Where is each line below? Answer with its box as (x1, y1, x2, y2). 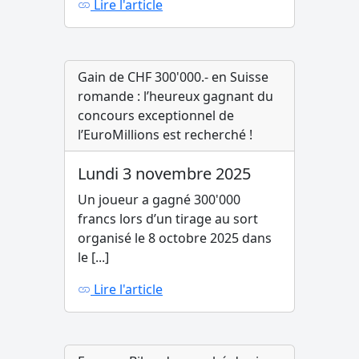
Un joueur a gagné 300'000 (78, 191, 240, 208)
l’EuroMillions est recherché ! (78, 126, 252, 143)
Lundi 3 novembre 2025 (78, 163, 251, 184)
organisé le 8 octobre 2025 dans (78, 229, 272, 247)
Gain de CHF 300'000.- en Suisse (78, 68, 268, 86)
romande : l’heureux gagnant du (78, 87, 273, 105)
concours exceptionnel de (78, 107, 234, 124)
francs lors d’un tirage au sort (78, 210, 258, 228)
